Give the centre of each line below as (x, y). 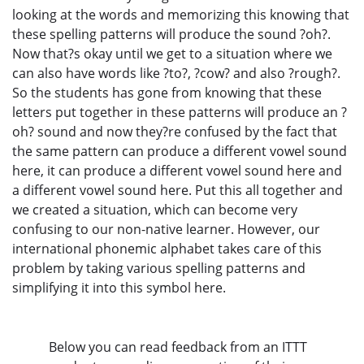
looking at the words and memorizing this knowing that (181, 14)
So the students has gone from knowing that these (167, 92)
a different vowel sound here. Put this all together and (178, 190)
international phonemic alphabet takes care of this (167, 248)
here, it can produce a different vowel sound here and (177, 170)
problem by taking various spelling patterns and (159, 268)
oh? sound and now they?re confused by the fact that (175, 131)
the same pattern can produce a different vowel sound (180, 151)
